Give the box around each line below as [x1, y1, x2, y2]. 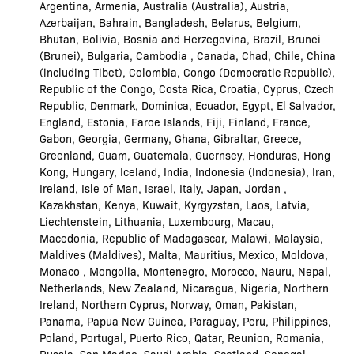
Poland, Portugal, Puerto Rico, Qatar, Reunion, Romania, [40, 329, 325, 345]
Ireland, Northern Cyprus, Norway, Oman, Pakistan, [40, 296, 298, 312]
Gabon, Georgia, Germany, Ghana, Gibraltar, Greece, [40, 130, 303, 146]
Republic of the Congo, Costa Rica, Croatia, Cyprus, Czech [40, 80, 335, 96]
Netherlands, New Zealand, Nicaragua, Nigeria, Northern [40, 279, 330, 296]
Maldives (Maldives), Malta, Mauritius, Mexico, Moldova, [40, 246, 329, 262]
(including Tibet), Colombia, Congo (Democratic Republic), [40, 63, 336, 80]
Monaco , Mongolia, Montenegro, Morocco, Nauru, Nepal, [40, 262, 332, 279]
